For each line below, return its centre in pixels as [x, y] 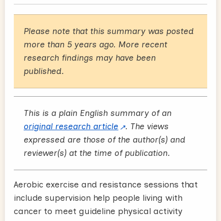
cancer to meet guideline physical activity [98, 211]
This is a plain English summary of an [98, 113]
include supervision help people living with [98, 198]
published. [44, 71]
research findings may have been [90, 57]
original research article [71, 126]
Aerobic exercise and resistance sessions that [106, 184]
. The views [147, 126]
